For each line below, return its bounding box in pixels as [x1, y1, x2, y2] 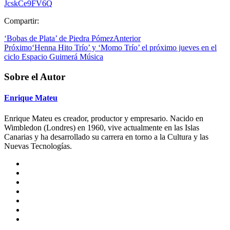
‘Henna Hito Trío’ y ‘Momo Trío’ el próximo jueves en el [32, 43, 217, 52]
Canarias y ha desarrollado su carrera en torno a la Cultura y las [4, 132, 208, 141]
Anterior [113, 34, 141, 43]
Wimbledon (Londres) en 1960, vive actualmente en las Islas [4, 123, 199, 132]
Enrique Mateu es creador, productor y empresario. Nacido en [4, 113, 203, 123]
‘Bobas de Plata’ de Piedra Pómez [4, 34, 113, 43]
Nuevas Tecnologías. [4, 141, 72, 150]
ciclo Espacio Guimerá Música [4, 52, 103, 62]
